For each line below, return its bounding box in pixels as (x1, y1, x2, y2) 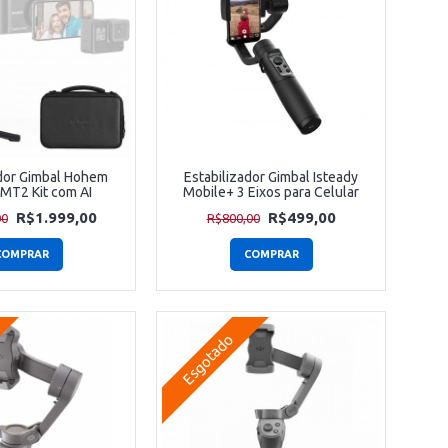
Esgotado (178, 330, 236, 388)
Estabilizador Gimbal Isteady (184, 169, 358, 186)
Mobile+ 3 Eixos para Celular (183, 184, 359, 201)
